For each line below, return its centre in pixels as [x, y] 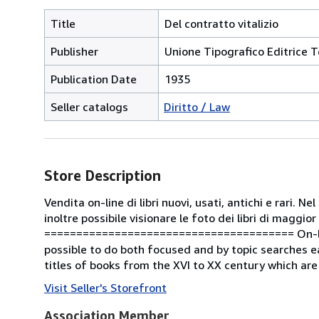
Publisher [74, 51]
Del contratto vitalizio [221, 23]
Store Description [103, 175]
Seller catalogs [89, 106]
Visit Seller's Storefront [105, 287]
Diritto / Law [197, 106]
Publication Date [94, 79]
